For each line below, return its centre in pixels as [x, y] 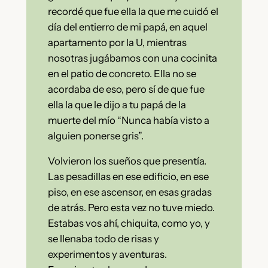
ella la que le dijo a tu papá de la [117, 104]
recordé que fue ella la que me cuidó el [133, 11]
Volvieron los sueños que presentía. [127, 161]
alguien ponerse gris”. [95, 135]
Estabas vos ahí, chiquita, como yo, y [129, 223]
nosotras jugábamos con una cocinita [132, 58]
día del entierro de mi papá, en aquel [127, 27]
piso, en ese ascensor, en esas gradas [130, 192]
